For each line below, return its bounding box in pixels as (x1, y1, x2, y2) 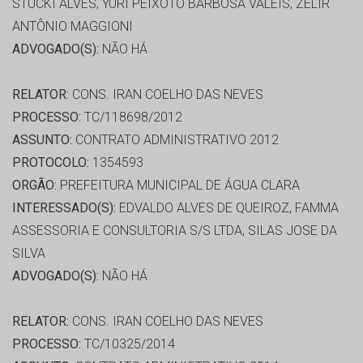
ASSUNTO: (12, 132, 72, 148)
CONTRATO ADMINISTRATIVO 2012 (72, 132, 279, 148)
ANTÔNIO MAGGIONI (12, 19, 133, 35)
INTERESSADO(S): (12, 200, 116, 216)
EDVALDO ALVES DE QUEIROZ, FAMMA (116, 200, 339, 216)
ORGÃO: (12, 177, 57, 194)
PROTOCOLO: (12, 155, 89, 171)
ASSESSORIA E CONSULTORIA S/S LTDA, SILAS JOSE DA (12, 223, 337, 239)
